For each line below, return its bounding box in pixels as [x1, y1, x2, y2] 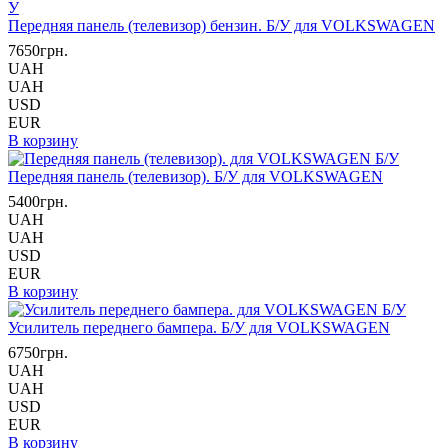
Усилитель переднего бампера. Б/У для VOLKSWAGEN [8, 319, 390, 336]
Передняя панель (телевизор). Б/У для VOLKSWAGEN [8, 168, 383, 185]
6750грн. [8, 344, 68, 361]
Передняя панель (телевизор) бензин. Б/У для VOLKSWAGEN [8, 17, 435, 34]
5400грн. [8, 193, 68, 210]
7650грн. [8, 42, 68, 59]
